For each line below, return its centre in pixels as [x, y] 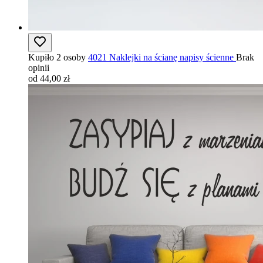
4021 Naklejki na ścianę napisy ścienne [161, 57]
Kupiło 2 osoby [57, 57]
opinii [39, 68]
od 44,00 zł [49, 78]
